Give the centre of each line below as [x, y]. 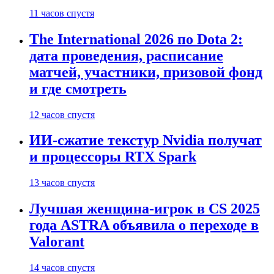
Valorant [57, 242]
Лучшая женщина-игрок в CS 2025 [145, 209]
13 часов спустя [62, 183]
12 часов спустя [62, 114]
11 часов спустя [62, 13]
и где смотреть [78, 88]
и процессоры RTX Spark [113, 157]
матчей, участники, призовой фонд [146, 72]
